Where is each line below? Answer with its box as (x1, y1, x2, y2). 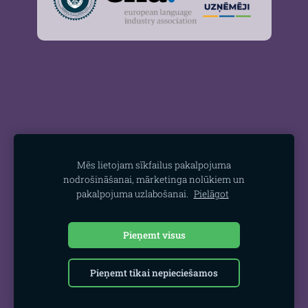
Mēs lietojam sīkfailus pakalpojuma (77, 159, 231, 171)
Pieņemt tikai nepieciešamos (90, 267, 218, 279)
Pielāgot (193, 188, 229, 200)
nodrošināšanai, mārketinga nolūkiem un (63, 173, 245, 186)
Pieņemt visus (122, 229, 186, 241)
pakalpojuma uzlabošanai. (76, 188, 190, 200)
